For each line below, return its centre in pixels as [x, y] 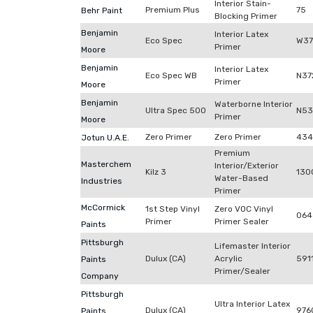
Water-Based [241, 178]
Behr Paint [102, 10]
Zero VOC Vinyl [244, 209]
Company [100, 276]
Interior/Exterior [247, 166]
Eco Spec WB [171, 75]
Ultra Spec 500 [176, 110]
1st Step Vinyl [173, 209]
